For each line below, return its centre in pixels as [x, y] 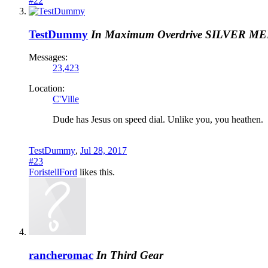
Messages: [48, 57]
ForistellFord [53, 172]
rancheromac [61, 255]
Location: [47, 89]
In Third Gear [130, 255]
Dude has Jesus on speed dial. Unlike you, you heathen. [158, 120]
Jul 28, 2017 [103, 151]
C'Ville [66, 99]
